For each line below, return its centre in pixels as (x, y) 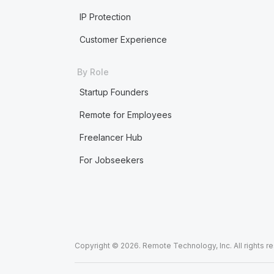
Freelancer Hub (111, 137)
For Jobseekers (111, 160)
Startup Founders (114, 92)
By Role (93, 72)
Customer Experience (123, 39)
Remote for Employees (125, 115)
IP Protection (105, 17)
